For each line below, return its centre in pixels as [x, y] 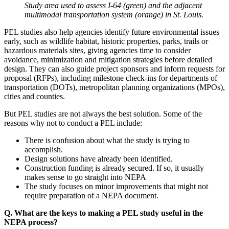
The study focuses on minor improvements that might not [116, 186]
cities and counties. [35, 96]
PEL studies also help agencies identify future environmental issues [112, 32]
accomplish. [44, 149]
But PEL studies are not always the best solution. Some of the [103, 113]
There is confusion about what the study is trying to [107, 140]
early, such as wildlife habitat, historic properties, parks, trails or [106, 41]
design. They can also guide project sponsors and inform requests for [114, 68]
